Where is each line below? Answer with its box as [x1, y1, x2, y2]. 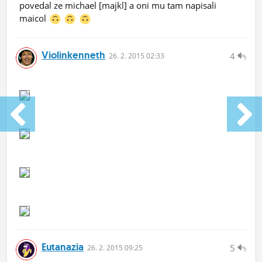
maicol [19, 12, 49, 25]
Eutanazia [42, 240, 84, 254]
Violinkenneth [42, 49, 105, 62]
